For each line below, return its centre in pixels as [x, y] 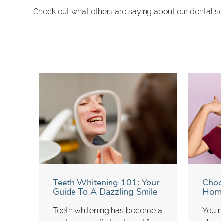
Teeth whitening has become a [108, 211]
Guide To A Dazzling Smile [105, 192]
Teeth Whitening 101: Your [106, 183]
